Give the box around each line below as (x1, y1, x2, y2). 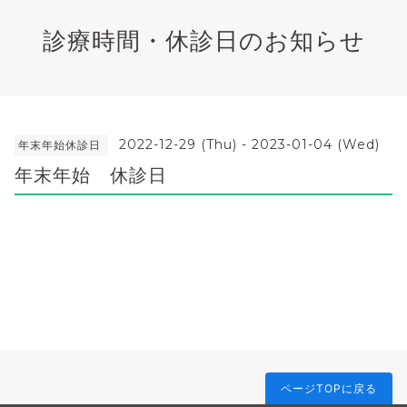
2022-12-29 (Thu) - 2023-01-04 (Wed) (119, 135, 380, 153)
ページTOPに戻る (281, 381, 377, 395)
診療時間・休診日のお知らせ (42, 25, 365, 55)
